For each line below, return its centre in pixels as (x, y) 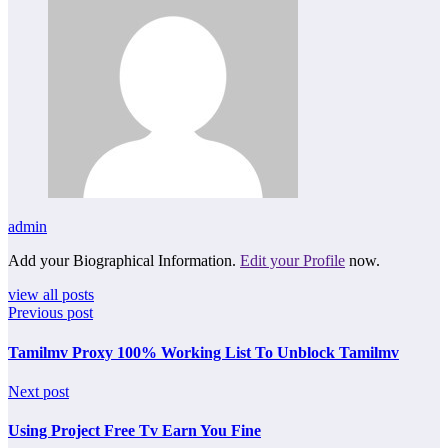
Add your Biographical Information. (124, 261)
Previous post (50, 313)
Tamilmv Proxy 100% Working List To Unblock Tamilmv (203, 352)
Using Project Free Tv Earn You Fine (134, 431)
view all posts (51, 295)
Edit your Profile (292, 261)
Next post (38, 391)
